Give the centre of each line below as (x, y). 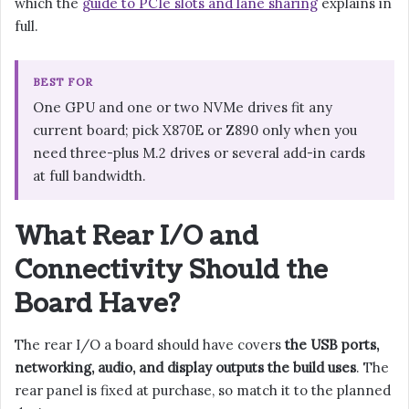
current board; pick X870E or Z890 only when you (195, 130)
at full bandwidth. (89, 175)
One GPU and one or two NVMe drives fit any (183, 107)
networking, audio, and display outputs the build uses (185, 368)
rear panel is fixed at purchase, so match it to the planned (203, 391)
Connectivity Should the (171, 270)
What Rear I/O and (136, 236)
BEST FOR (63, 81)
